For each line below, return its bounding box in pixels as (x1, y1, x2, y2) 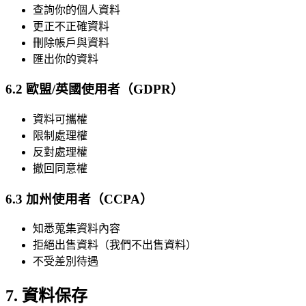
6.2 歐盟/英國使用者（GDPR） (5, 82, 184, 97)
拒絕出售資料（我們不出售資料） (33, 239, 197, 251)
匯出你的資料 (33, 53, 98, 65)
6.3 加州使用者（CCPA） (5, 191, 153, 206)
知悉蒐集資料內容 (33, 223, 120, 235)
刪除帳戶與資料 (33, 36, 109, 48)
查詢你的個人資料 (33, 3, 120, 16)
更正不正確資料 (33, 20, 109, 32)
